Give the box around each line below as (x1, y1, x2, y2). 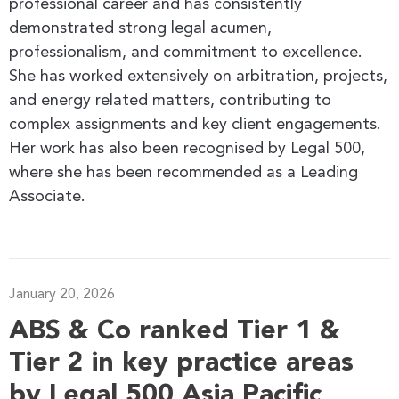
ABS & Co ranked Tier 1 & (9, 317, 340, 345)
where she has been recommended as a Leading (9, 164, 358, 181)
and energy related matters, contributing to (9, 92, 331, 109)
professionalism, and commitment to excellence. (9, 44, 362, 61)
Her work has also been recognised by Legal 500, (9, 140, 365, 157)
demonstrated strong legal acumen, (9, 20, 272, 37)
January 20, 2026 (9, 287, 115, 302)
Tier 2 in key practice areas (9, 349, 354, 377)
